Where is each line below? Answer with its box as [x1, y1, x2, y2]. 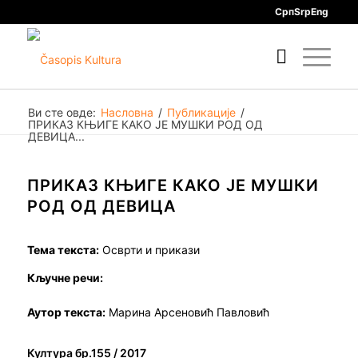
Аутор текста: [26, 304, 105, 319]
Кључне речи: [26, 270, 103, 284]
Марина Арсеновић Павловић [105, 304, 269, 319]
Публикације [166, 105, 236, 119]
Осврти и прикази [98, 243, 200, 257]
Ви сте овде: [27, 105, 96, 119]
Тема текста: [26, 243, 99, 257]
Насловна [100, 105, 153, 119]
